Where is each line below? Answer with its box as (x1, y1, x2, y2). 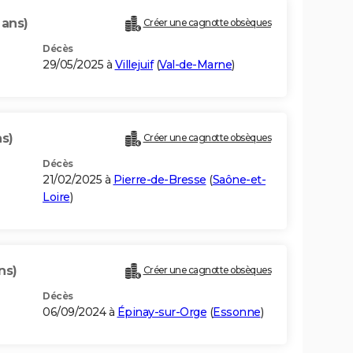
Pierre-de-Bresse (113, 173, 206, 188)
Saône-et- (212, 173, 266, 188)
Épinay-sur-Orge (117, 305, 206, 320)
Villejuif (114, 58, 153, 72)
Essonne (213, 305, 261, 320)
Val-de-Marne (159, 58, 232, 72)
